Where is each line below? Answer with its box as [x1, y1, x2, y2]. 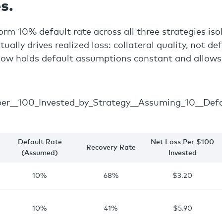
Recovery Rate [86, 144, 136, 151]
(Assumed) [21, 150, 58, 157]
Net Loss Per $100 [151, 139, 214, 146]
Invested [168, 150, 197, 157]
